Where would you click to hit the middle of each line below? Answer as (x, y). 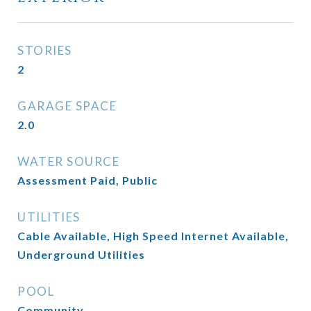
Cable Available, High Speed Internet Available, (153, 236)
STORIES (45, 50)
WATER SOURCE (68, 161)
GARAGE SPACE (67, 106)
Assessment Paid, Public (87, 180)
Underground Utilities (81, 254)
